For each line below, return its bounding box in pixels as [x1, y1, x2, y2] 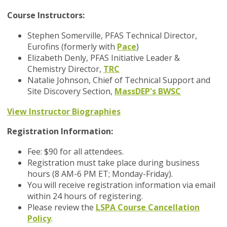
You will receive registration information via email [27, 179, 215, 191]
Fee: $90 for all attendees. [27, 146, 124, 158]
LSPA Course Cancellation [96, 202, 200, 213]
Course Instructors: [7, 10, 87, 21]
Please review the [27, 202, 96, 213]
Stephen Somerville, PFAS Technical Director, [27, 30, 197, 42]
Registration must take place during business [27, 157, 200, 169]
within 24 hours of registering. [27, 191, 145, 202]
